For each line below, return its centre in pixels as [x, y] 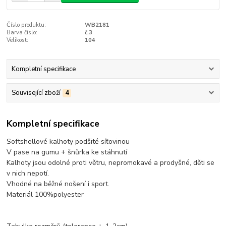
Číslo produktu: [26, 25]
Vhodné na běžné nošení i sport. [58, 184]
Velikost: [18, 40]
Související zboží [36, 93]
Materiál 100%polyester [45, 194]
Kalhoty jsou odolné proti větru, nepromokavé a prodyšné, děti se [111, 162]
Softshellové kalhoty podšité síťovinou [68, 141]
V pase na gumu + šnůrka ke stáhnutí [67, 152]
